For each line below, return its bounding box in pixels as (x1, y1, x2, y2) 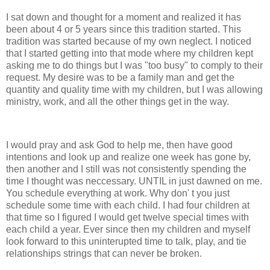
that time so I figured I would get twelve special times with (6, 212, 249, 222)
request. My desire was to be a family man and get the (6, 72, 234, 83)
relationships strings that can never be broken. (6, 248, 202, 259)
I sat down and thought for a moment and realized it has (6, 12, 241, 23)
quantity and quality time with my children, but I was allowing (6, 84, 263, 95)
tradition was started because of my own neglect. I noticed (6, 36, 251, 47)
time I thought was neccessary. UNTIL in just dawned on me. (6, 175, 262, 186)
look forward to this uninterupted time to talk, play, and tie (6, 236, 246, 246)
